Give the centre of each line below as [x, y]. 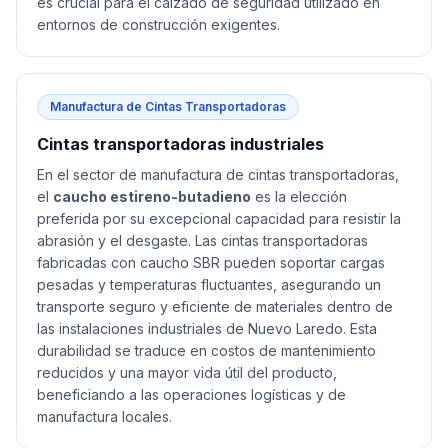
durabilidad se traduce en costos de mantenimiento [206, 350]
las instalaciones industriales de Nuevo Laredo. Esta [207, 328]
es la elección [299, 196]
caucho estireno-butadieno [152, 196]
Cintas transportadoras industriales [180, 144]
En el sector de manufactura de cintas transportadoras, [218, 174]
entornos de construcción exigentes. [158, 24]
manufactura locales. [104, 416]
